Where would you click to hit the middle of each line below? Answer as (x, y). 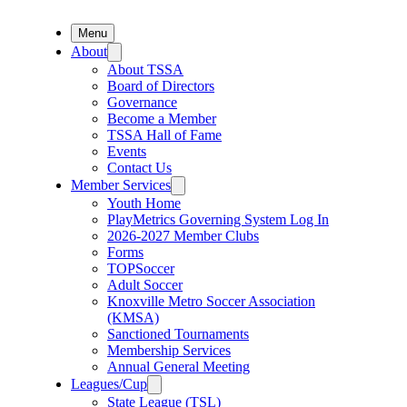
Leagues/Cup (109, 384)
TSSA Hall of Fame (164, 135)
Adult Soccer (145, 285)
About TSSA (145, 69)
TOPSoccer (141, 268)
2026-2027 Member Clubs (183, 236)
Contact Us (139, 168)
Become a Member (162, 119)
